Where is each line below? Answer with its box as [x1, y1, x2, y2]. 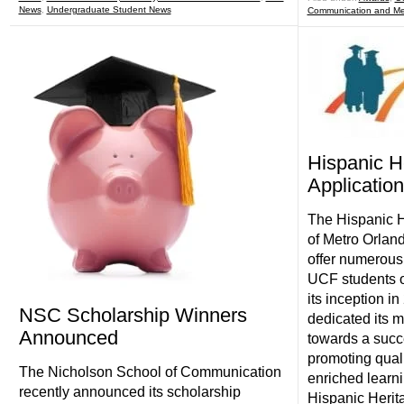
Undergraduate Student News [46, 5, 171, 14]
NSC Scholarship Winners [18, 304, 247, 326]
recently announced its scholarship [18, 384, 241, 399]
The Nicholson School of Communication [18, 364, 281, 380]
